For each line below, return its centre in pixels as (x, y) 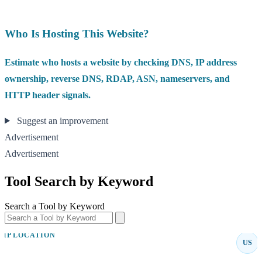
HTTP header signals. (48, 95)
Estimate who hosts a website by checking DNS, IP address (121, 62)
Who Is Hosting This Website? (77, 33)
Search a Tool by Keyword (55, 206)
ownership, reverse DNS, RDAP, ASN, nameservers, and (117, 78)
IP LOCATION (29, 235)
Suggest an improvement (61, 120)
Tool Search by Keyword (79, 181)
